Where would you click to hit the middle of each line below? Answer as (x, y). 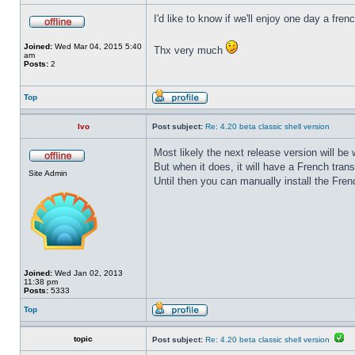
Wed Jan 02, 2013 (88, 273)
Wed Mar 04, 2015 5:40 (97, 46)
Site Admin (48, 173)
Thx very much (190, 50)
